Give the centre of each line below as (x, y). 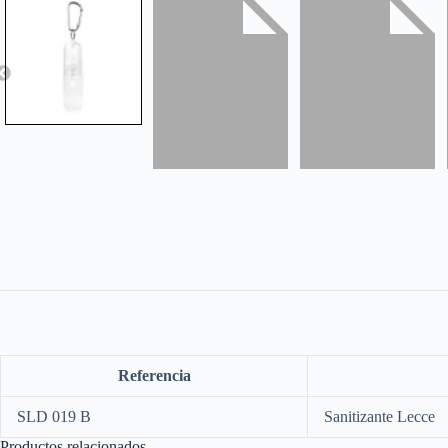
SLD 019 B (54, 416)
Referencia (154, 375)
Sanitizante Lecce (379, 416)
